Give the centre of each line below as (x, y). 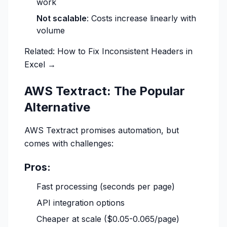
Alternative (57, 107)
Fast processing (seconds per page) (106, 186)
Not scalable (62, 18)
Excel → (40, 64)
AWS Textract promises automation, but (102, 130)
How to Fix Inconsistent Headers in (125, 51)
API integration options (81, 203)
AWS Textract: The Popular (105, 91)
